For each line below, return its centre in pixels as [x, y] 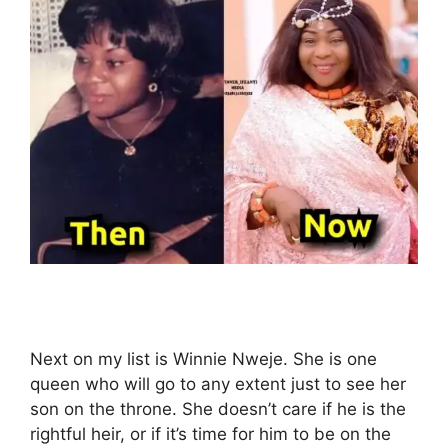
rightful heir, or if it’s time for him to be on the [210, 434]
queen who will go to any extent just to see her [218, 384]
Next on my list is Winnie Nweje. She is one [203, 359]
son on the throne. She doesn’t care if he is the [218, 409]
